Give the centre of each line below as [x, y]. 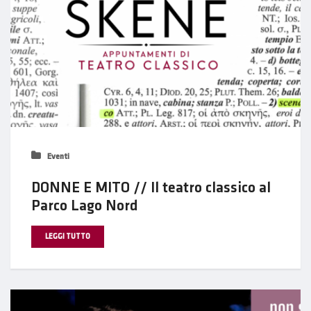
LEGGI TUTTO [68, 237]
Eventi [57, 157]
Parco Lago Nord [85, 206]
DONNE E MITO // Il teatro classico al [151, 188]
